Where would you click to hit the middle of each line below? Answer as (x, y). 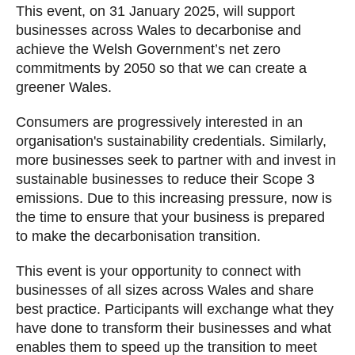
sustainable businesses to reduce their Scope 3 (165, 179)
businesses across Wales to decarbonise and (158, 31)
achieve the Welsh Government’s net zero (148, 50)
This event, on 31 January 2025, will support (155, 11)
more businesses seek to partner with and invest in (176, 160)
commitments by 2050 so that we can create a (161, 69)
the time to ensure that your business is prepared (170, 218)
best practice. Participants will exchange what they (175, 309)
